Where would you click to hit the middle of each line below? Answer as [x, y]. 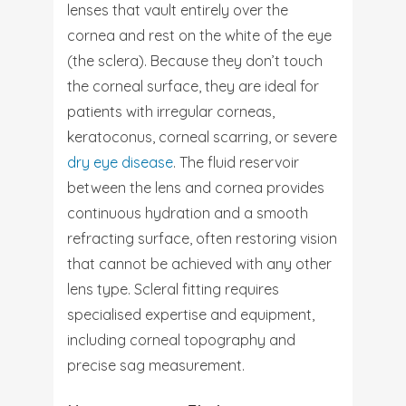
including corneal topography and [181, 340]
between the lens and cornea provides [196, 188]
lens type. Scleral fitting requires [173, 289]
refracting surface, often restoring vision [202, 238]
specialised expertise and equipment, [191, 314]
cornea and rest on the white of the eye [199, 35]
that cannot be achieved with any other [199, 264]
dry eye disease [120, 162]
